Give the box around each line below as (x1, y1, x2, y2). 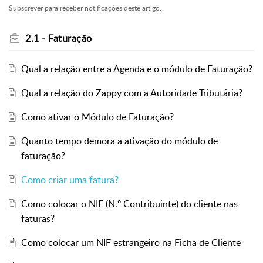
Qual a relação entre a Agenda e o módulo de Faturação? (21, 62, 252, 76)
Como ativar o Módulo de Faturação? (21, 110, 174, 124)
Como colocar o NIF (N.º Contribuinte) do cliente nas (21, 197, 238, 211)
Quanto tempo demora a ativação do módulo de (21, 134, 218, 148)
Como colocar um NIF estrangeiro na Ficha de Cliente (21, 236, 241, 249)
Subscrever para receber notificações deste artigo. (9, 3, 161, 14)
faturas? (21, 212, 55, 225)
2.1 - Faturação (25, 32, 92, 45)
